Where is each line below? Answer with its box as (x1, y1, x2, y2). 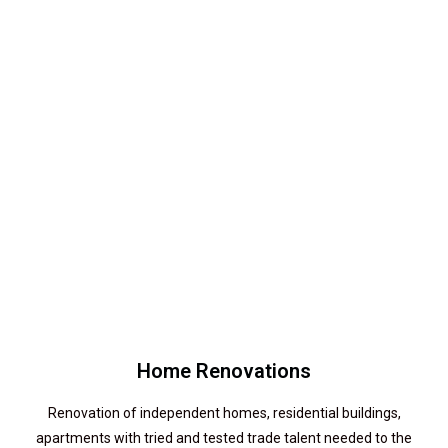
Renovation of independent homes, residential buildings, (47, 405, 401, 421)
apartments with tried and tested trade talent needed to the (36, 430, 412, 446)
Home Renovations (137, 359, 311, 383)
